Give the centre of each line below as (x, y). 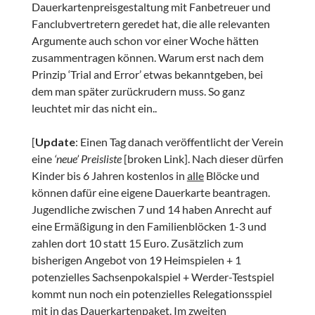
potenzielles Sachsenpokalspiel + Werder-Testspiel (153, 277)
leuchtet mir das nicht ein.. (94, 108)
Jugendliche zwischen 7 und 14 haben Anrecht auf (151, 210)
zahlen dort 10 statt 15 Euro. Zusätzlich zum (137, 243)
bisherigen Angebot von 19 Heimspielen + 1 (136, 260)
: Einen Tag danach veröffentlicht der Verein (179, 142)
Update (55, 142)
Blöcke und (231, 176)
